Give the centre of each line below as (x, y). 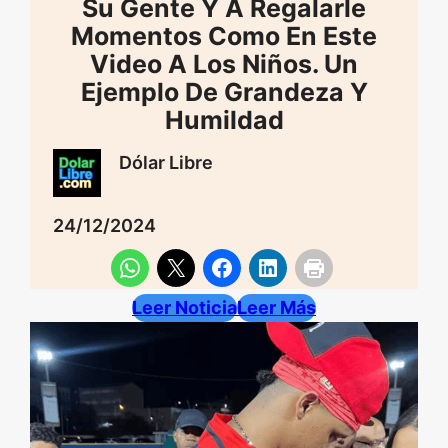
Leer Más (276, 308)
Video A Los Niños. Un (224, 64)
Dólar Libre (165, 162)
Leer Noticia (184, 308)
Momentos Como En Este (224, 36)
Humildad (224, 120)
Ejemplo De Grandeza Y (224, 92)
